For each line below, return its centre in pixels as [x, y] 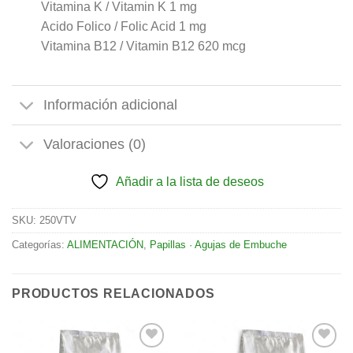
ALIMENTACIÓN [105, 244]
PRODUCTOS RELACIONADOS [113, 293]
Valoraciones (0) [95, 145]
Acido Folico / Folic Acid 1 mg [123, 26]
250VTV [58, 220]
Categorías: [39, 244]
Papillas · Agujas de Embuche [218, 244]
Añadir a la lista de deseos [190, 181]
